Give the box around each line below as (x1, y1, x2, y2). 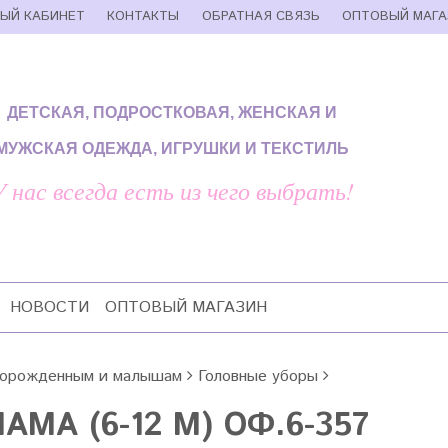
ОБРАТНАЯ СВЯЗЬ (201, 7, 320, 26)
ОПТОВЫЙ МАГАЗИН (105, 296, 267, 319)
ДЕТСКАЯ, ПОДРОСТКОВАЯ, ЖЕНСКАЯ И (7, 103, 337, 121)
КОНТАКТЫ (107, 7, 180, 26)
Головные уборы (198, 365, 318, 388)
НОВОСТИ (10, 296, 89, 319)
